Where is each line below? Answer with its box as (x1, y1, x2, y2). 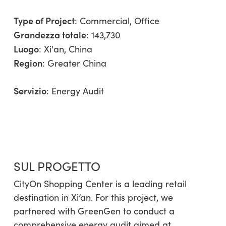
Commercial (79, 14, 130, 27)
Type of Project (13, 14, 75, 27)
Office (134, 14, 159, 27)
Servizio (13, 84, 46, 97)
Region (13, 56, 42, 69)
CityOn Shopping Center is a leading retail (13, 177, 187, 190)
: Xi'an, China (38, 42, 92, 55)
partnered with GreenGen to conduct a (13, 204, 175, 217)
